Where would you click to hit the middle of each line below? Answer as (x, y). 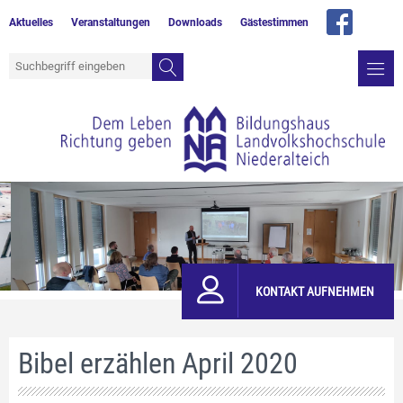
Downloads (195, 22)
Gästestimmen (274, 22)
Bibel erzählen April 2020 (158, 364)
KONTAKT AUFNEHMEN (315, 292)
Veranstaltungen (111, 22)
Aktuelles (31, 22)
